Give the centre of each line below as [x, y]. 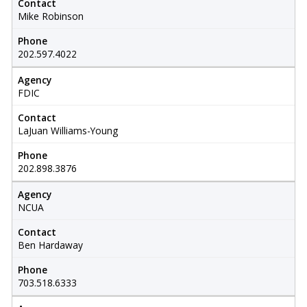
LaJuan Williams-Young [67, 131]
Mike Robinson [50, 16]
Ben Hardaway [50, 245]
